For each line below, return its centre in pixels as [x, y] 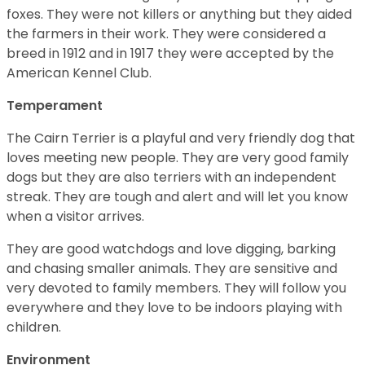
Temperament [55, 106]
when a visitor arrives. [77, 216]
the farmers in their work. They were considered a [166, 34]
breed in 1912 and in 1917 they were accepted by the [170, 53]
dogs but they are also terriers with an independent [172, 177]
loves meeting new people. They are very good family [178, 158]
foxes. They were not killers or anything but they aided [179, 14]
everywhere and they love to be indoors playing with [174, 308]
